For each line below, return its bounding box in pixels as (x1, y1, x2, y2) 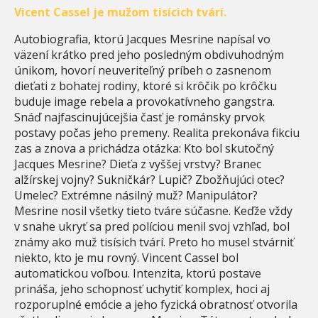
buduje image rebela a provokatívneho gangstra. (14, 93, 275, 109)
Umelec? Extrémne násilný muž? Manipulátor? (14, 187, 258, 203)
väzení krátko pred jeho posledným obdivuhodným (14, 46, 284, 62)
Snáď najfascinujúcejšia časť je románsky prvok (14, 109, 265, 125)
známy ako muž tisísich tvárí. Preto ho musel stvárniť (14, 234, 294, 250)
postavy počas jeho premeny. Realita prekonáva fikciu (14, 124, 300, 141)
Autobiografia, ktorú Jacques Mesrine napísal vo (14, 31, 270, 47)
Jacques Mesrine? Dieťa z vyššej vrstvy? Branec (14, 155, 261, 172)
